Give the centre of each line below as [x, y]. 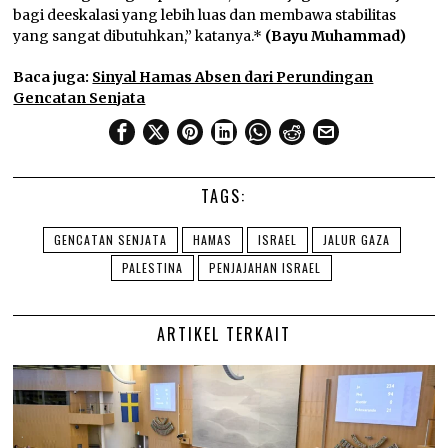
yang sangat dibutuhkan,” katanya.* [139, 35]
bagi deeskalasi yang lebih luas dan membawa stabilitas [205, 14]
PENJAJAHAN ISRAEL [265, 267]
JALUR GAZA [356, 239]
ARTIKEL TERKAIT [223, 333]
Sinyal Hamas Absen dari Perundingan [233, 76]
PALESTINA [153, 267]
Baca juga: [51, 76]
